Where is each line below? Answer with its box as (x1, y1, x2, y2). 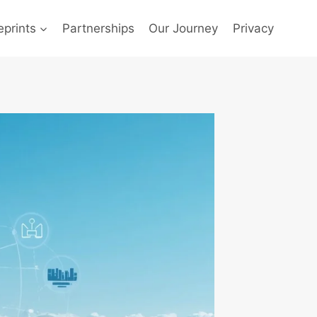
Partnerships (62, 21, 135, 35)
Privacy (232, 21, 274, 35)
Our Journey (149, 21, 219, 35)
